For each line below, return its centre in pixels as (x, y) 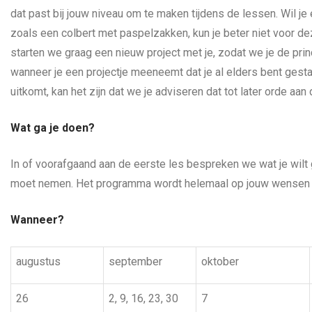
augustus (38, 261)
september (135, 261)
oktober (220, 261)
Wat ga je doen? (53, 127)
